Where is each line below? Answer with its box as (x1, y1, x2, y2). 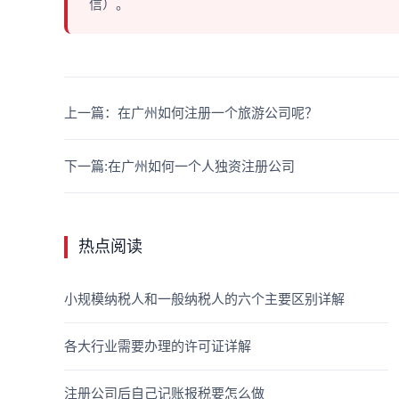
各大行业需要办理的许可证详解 (64, 338, 251, 354)
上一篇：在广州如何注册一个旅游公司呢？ (64, 105, 318, 120)
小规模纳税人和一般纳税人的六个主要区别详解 (64, 291, 345, 306)
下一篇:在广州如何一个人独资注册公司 (64, 159, 295, 174)
